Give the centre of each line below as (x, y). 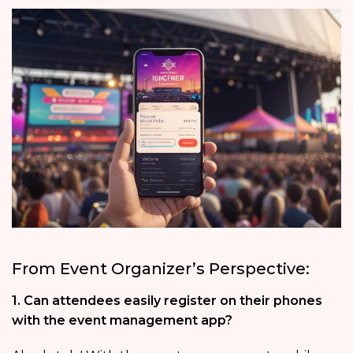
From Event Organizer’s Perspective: (161, 269)
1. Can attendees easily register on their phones (167, 301)
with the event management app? (122, 321)
